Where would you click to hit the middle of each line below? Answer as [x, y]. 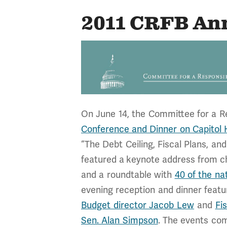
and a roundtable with [128, 175]
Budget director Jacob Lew [138, 205]
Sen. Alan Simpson [120, 220]
